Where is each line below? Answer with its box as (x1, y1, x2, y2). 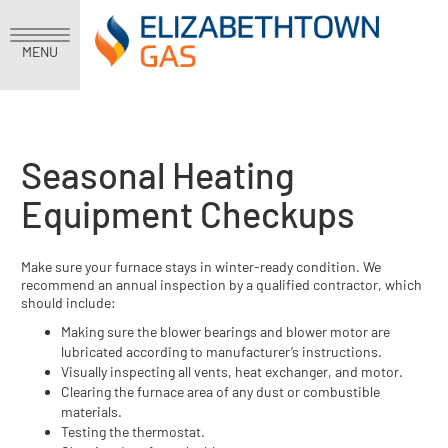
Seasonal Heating (21, 153, 295, 196)
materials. (61, 403, 122, 420)
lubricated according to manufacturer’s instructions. (61, 343, 382, 360)
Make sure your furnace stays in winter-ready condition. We (21, 258, 381, 275)
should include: (21, 294, 116, 311)
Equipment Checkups (21, 192, 355, 235)
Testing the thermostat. (61, 423, 205, 440)
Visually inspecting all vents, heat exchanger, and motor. (61, 363, 403, 380)
